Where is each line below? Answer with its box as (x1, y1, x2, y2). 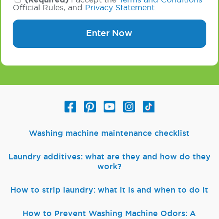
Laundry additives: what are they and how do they (8, 153, 211, 161)
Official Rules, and (12, 4, 85, 12)
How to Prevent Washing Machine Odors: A (22, 210, 197, 218)
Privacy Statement (85, 4, 154, 12)
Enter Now (86, 29, 133, 39)
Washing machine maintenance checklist (29, 130, 190, 138)
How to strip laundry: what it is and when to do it (10, 186, 209, 195)
